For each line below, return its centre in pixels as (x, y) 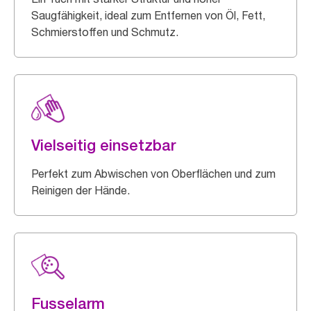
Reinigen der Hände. (81, 190)
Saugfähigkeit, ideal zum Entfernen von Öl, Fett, (148, 15)
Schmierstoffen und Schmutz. (105, 32)
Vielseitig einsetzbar (103, 145)
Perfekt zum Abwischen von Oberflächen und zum (153, 174)
